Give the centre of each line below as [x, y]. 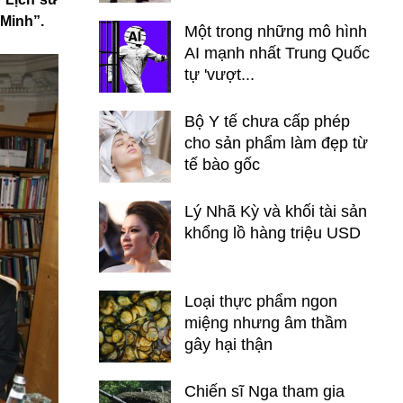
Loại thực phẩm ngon [261, 301]
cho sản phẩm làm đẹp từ [276, 143]
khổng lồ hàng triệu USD [273, 233]
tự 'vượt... [219, 75]
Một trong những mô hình [276, 31]
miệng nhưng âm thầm [266, 323]
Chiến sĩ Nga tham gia [264, 391]
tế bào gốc [222, 165]
